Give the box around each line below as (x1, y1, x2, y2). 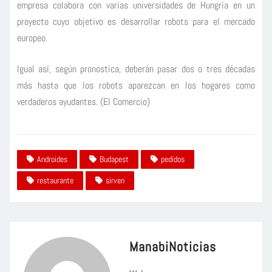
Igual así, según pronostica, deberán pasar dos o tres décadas (17, 62, 255, 75)
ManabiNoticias (129, 238, 216, 256)
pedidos (161, 154, 185, 165)
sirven (106, 175, 124, 186)
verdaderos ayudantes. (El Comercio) (17, 95, 150, 108)
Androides (37, 154, 67, 165)
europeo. (17, 31, 47, 44)
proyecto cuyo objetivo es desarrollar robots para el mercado (17, 15, 255, 28)
